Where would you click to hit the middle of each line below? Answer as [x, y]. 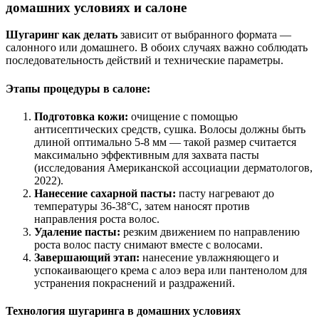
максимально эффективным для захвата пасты [147, 155]
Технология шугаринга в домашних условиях [123, 311]
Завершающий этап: [87, 257]
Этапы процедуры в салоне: [78, 88]
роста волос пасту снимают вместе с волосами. [148, 244]
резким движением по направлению [210, 231]
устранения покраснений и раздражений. [135, 283]
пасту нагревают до [225, 193]
